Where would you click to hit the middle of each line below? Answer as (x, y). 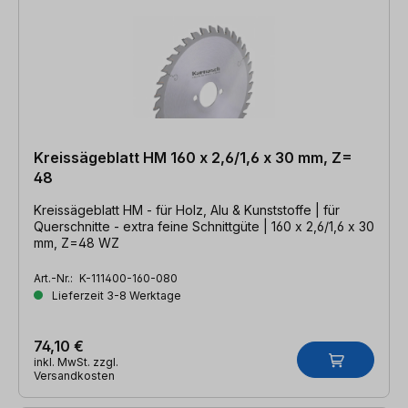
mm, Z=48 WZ (76, 242)
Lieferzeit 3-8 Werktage (115, 295)
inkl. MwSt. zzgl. (76, 362)
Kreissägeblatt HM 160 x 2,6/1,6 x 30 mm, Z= (193, 157)
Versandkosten (74, 375)
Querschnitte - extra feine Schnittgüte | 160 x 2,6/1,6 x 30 (204, 226)
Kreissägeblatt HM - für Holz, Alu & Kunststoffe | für (174, 209)
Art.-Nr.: (55, 278)
